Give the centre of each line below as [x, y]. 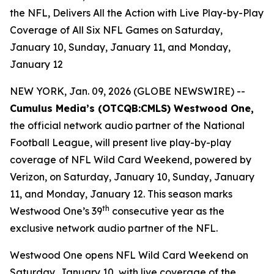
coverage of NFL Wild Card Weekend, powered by [131, 160]
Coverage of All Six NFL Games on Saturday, [116, 30]
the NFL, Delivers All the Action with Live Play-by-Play [137, 13]
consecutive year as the [167, 211]
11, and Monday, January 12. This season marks [121, 194]
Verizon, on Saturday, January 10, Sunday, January [132, 177]
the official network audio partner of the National [127, 125]
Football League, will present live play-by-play [120, 143]
